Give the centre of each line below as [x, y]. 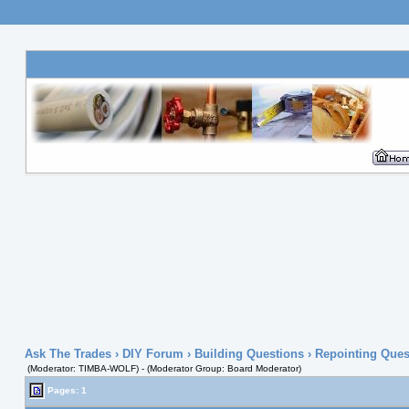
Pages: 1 [65, 390]
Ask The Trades [68, 354]
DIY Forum [152, 354]
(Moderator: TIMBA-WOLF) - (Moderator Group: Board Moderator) [164, 368]
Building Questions [249, 354]
